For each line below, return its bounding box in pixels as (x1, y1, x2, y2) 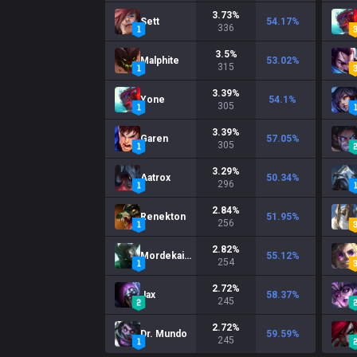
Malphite (140, 55, 179, 66)
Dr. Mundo (140, 328, 187, 339)
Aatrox (140, 172, 171, 183)
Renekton (140, 211, 186, 222)
